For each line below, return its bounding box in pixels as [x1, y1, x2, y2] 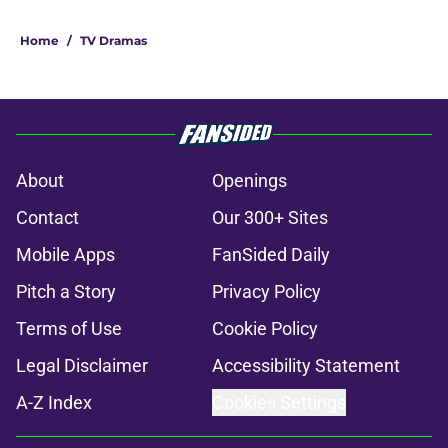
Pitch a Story [16, 280, 116, 302]
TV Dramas [80, 32, 147, 48]
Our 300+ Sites [212, 206, 328, 228]
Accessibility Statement [212, 354, 400, 376]
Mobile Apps [16, 243, 115, 265]
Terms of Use [16, 317, 122, 339]
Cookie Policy [212, 317, 318, 339]
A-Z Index [16, 391, 92, 413]
